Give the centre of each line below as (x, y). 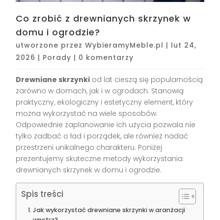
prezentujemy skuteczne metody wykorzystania (99, 158)
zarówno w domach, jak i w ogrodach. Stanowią (100, 91)
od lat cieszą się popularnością (147, 79)
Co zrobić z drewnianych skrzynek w (104, 18)
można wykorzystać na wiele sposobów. (87, 113)
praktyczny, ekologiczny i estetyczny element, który (105, 102)
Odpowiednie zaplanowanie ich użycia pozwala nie (106, 124)
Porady (57, 57)
